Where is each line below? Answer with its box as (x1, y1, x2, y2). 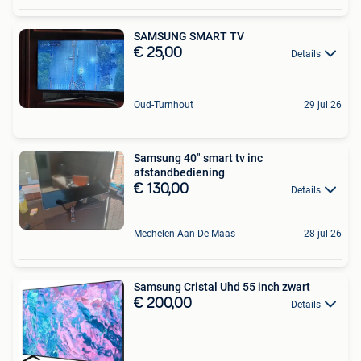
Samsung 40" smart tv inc (134, 151, 263, 164)
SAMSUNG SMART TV (134, 29, 244, 43)
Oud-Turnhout (134, 98, 193, 110)
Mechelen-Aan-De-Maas (134, 227, 235, 239)
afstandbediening (134, 165, 225, 179)
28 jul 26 (304, 227, 342, 239)
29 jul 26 (304, 98, 342, 110)
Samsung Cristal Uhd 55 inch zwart (134, 280, 310, 293)
